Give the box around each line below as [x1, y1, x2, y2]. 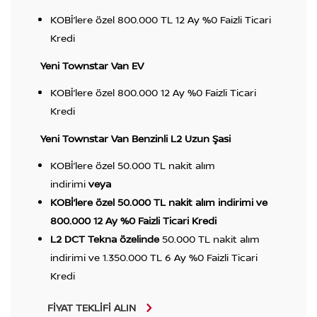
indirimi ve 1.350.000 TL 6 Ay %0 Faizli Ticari [50, 250, 258, 264]
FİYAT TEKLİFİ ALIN [47, 301, 136, 315]
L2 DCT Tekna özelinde [50, 231, 162, 246]
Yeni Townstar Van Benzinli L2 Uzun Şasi [40, 131, 231, 145]
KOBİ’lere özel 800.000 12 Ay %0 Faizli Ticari [50, 85, 256, 99]
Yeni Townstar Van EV [40, 58, 144, 72]
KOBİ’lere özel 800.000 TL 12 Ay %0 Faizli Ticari [50, 12, 271, 26]
